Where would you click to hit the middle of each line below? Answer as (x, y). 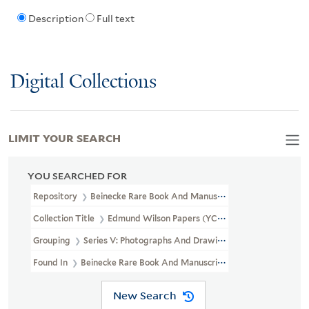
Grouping (53, 240)
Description (56, 19)
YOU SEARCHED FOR (77, 176)
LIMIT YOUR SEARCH (64, 137)
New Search (144, 296)
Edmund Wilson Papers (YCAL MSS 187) (188, 218)
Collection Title (65, 218)
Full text (115, 19)
